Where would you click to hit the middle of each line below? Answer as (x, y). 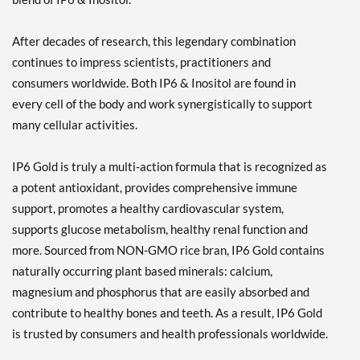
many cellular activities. (75, 125)
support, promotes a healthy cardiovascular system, (148, 209)
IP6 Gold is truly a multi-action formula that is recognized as (170, 167)
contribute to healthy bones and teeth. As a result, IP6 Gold (167, 313)
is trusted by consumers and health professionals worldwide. (170, 334)
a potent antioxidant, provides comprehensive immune (155, 188)
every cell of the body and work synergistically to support (162, 104)
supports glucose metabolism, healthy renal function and (160, 229)
